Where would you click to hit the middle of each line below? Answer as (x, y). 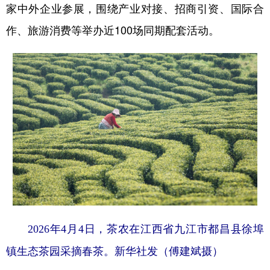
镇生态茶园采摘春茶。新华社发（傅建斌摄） (115, 252)
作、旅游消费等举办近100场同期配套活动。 (113, 30)
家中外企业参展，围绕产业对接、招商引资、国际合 (135, 8)
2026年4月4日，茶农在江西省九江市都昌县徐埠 (146, 229)
